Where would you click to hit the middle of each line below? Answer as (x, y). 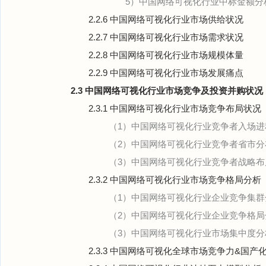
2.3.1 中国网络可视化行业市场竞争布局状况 (175, 108)
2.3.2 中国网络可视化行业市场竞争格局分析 (175, 180)
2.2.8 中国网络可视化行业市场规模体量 (166, 55)
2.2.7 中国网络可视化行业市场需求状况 (166, 37)
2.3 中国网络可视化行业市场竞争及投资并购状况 (167, 91)
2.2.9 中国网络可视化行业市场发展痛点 (166, 73)
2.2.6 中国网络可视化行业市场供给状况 (166, 19)
